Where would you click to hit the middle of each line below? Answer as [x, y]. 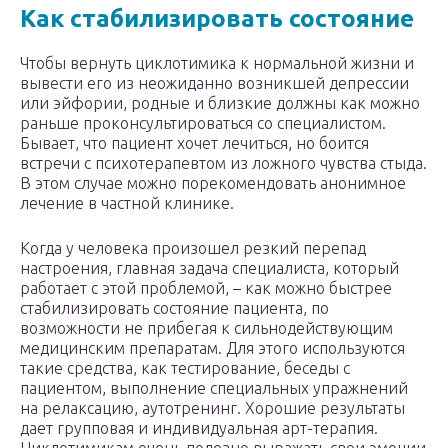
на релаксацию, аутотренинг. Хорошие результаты [212, 408]
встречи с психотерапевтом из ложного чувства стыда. [223, 163]
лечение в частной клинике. [127, 203]
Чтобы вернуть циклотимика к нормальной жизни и [217, 63]
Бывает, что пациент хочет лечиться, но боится [194, 143]
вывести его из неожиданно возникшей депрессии [214, 83]
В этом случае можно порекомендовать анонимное [213, 183]
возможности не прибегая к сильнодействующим [206, 328]
